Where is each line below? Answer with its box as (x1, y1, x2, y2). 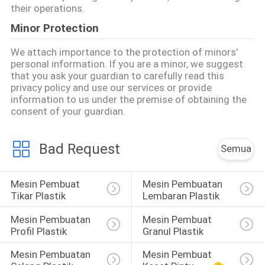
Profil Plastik (10, 225, 67, 237)
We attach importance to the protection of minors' (10, 46, 238, 58)
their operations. (10, 2, 85, 14)
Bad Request (38, 141, 120, 158)
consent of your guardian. (10, 105, 125, 117)
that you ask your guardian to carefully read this (10, 69, 224, 82)
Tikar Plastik (10, 189, 66, 202)
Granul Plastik (142, 225, 203, 237)
